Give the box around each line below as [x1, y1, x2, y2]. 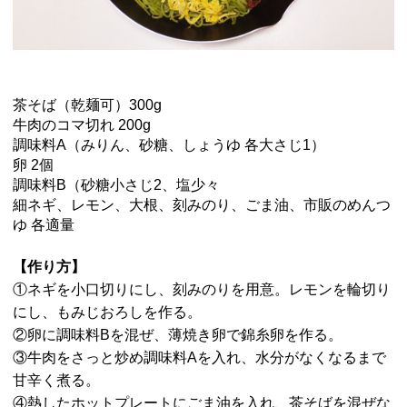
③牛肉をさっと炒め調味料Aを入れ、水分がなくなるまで [12, 349, 386, 365]
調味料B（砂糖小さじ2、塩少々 [12, 176, 220, 193]
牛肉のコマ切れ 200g [12, 116, 151, 133]
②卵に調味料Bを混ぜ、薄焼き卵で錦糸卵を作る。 [12, 326, 342, 342]
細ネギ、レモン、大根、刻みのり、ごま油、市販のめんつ [12, 196, 391, 213]
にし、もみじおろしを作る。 [12, 303, 202, 320]
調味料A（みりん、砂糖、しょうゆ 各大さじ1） [12, 136, 325, 153]
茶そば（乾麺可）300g [12, 96, 162, 113]
